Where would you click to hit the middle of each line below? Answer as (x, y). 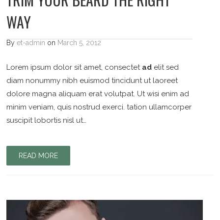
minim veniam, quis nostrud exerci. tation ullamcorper (99, 107)
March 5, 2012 (80, 42)
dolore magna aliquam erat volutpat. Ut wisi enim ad (98, 94)
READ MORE (39, 155)
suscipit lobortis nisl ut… (47, 120)
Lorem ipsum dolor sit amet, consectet (74, 67)
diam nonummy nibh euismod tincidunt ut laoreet (92, 80)
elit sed (165, 67)
